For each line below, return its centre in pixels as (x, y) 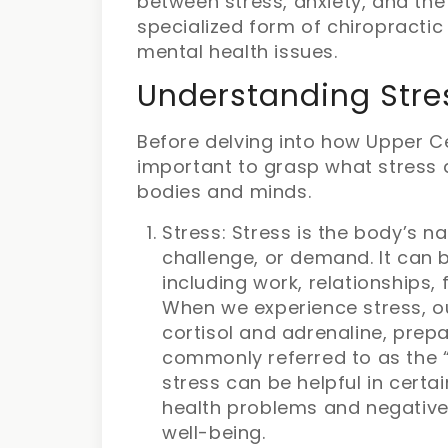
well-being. (214, 433)
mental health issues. (237, 52)
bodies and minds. (224, 192)
